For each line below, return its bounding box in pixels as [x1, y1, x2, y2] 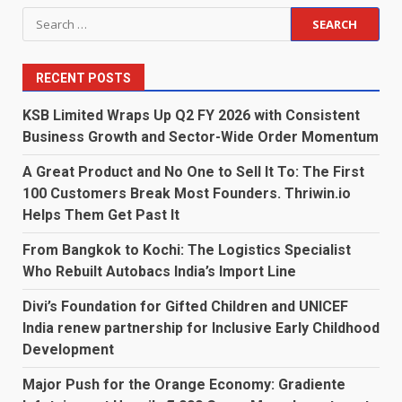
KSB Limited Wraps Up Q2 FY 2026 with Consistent [22, 107, 360, 125]
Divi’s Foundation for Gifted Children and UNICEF [22, 298, 348, 316]
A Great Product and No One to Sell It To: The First [22, 163, 364, 181]
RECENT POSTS [36, 71, 131, 86]
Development [22, 341, 114, 359]
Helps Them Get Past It [22, 206, 179, 224]
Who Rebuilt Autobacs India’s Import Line [22, 263, 296, 281]
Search [22, 7, 70, 28]
